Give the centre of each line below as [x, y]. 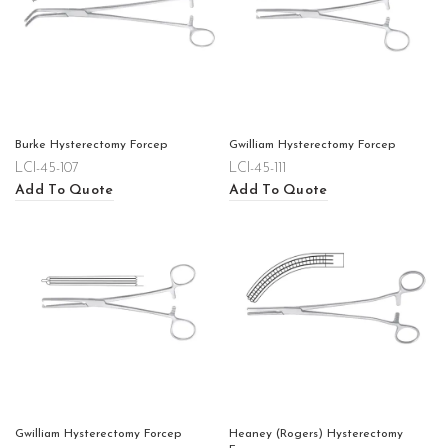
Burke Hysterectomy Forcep [91, 145]
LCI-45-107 [47, 168]
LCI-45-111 [257, 168]
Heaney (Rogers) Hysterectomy [316, 434]
